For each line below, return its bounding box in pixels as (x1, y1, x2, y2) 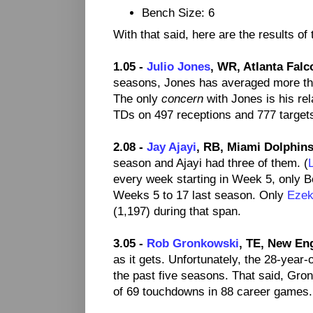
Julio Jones (147, 60, 210, 73)
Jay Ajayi (147, 140, 196, 154)
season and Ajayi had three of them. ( (113, 156, 308, 170)
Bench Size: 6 (142, 6, 215, 19)
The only (113, 92, 161, 105)
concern (161, 92, 203, 105)
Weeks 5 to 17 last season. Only (113, 189, 287, 202)
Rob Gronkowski (147, 237, 239, 250)
